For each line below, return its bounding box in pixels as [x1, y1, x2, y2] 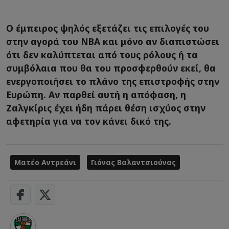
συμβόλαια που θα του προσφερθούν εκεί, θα [6, 62, 216, 75]
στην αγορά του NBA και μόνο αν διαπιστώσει [6, 35, 219, 48]
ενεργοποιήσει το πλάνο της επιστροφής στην [6, 75, 219, 88]
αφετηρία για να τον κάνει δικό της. [6, 115, 171, 128]
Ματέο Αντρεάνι [14, 157, 76, 168]
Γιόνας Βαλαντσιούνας [91, 157, 176, 168]
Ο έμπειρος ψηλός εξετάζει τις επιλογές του [6, 22, 209, 35]
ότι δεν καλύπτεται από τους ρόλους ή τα [6, 49, 198, 61]
